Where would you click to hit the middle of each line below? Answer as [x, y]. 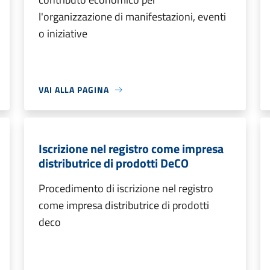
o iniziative [63, 33]
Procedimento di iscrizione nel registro [126, 188]
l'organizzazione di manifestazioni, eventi [132, 17]
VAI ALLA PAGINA [74, 89]
